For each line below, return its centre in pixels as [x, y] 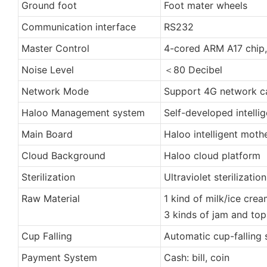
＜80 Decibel [193, 69]
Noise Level [47, 69]
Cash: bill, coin [196, 257]
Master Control [55, 48]
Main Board [47, 134]
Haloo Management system [83, 112]
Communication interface [78, 27]
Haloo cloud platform [212, 155]
